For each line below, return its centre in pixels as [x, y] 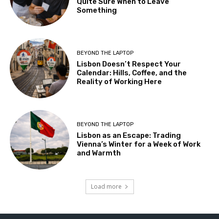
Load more [106, 187]
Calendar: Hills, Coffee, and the [132, 73]
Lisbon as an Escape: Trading [129, 136]
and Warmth [99, 153]
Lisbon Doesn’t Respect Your [129, 64]
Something [97, 10]
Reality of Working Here [120, 82]
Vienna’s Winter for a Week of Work [139, 144]
